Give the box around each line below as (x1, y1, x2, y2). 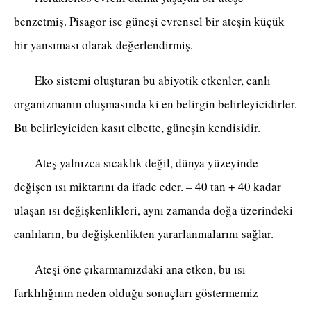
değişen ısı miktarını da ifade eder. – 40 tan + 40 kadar (14, 178, 281, 195)
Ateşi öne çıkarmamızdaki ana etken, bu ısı (14, 261, 246, 278)
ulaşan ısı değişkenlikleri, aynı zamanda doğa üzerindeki (14, 202, 293, 219)
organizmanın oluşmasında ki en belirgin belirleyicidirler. (14, 96, 297, 112)
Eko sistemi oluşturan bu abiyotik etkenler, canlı (14, 72, 271, 89)
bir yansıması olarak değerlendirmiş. (14, 37, 193, 53)
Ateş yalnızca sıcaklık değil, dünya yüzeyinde (14, 155, 258, 171)
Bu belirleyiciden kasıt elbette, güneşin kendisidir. (14, 119, 260, 136)
